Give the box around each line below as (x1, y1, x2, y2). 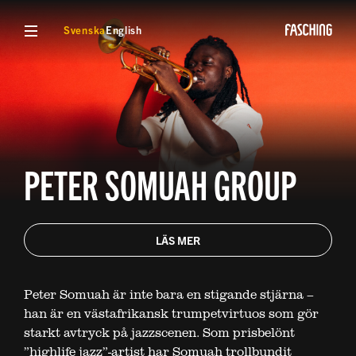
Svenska (64, 23, 106, 37)
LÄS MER (156, 233, 200, 248)
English (105, 23, 142, 37)
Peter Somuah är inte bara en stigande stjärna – (24, 285, 314, 304)
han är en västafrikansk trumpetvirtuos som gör (24, 304, 319, 323)
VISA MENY (30, 17, 87, 31)
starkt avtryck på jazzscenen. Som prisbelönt (24, 323, 295, 342)
